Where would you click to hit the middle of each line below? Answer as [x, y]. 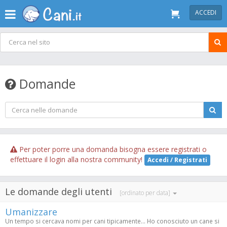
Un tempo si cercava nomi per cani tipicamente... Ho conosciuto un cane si [112, 221]
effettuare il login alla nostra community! [77, 159]
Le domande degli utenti [60, 192]
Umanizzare [31, 212]
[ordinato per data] [146, 193]
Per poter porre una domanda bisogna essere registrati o [112, 149]
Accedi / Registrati [177, 160]
